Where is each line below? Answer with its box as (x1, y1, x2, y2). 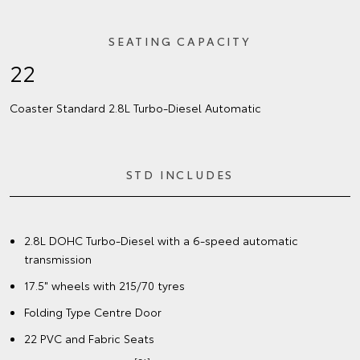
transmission (24, 251, 92, 268)
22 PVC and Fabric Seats (24, 330, 154, 347)
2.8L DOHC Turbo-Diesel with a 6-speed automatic (24, 232, 298, 249)
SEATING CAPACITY (108, 33, 252, 50)
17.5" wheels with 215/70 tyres (24, 277, 185, 294)
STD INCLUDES (125, 166, 235, 183)
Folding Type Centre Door (24, 304, 162, 321)
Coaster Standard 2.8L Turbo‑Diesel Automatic (10, 100, 261, 117)
